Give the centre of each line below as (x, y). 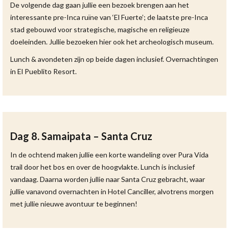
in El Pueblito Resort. (43, 71)
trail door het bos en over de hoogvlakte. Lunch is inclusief (102, 167)
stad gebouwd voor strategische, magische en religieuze (100, 29)
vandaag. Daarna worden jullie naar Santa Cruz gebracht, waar (108, 179)
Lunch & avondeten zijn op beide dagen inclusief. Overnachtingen (114, 59)
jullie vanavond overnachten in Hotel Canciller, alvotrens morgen (112, 191)
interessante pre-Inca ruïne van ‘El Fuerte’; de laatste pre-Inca (109, 17)
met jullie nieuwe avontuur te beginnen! (74, 204)
